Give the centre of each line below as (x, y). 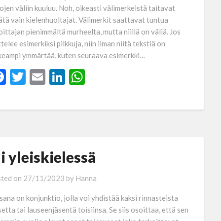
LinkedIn (94, 77)
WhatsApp (121, 77)
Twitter (51, 77)
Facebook (38, 77)
